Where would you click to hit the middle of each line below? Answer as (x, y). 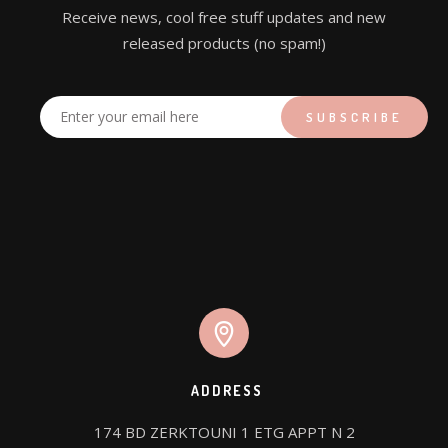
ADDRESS (226, 390)
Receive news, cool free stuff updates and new (224, 16)
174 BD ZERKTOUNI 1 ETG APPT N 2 (224, 431)
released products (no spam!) (224, 42)
